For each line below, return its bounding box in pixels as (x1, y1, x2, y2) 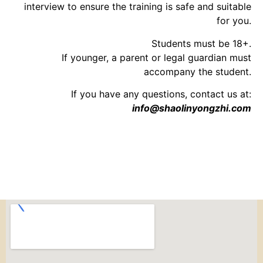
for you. (217, 15, 251, 27)
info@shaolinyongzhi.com (132, 102, 251, 114)
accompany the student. (144, 65, 251, 77)
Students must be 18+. (151, 37, 251, 49)
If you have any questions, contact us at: (71, 87, 251, 100)
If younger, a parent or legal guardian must (62, 51, 251, 63)
